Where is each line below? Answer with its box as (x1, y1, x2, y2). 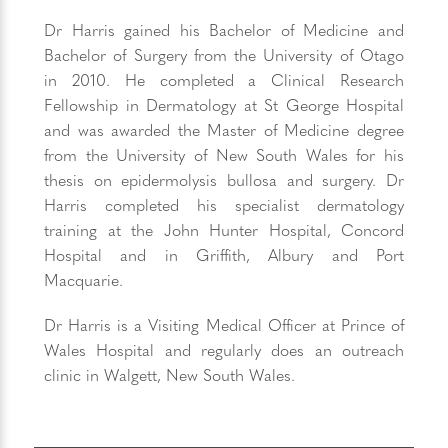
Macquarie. (44, 268, 123, 291)
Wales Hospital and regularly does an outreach (44, 338, 404, 361)
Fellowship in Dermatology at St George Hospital (44, 93, 404, 116)
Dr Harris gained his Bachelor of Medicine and (44, 18, 404, 41)
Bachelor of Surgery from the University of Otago (44, 43, 404, 66)
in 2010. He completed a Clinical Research (44, 68, 404, 91)
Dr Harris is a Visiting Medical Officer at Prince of (44, 313, 404, 336)
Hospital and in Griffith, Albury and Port (44, 243, 404, 266)
